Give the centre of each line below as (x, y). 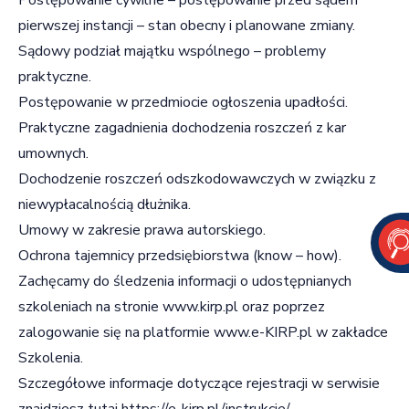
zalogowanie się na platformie (116, 332)
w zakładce (350, 332)
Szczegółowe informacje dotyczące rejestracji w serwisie (199, 383)
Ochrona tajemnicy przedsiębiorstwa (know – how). (180, 255)
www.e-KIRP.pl (263, 332)
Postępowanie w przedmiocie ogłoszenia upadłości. (183, 102)
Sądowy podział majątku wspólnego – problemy (172, 51)
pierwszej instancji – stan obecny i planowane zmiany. (187, 25)
